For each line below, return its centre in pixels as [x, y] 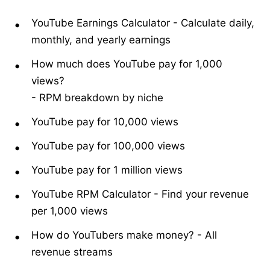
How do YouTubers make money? [113, 235]
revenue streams [72, 252]
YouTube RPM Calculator [91, 194]
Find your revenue [205, 194]
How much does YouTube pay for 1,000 [127, 64]
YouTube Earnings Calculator [101, 23]
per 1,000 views [70, 211]
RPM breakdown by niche [101, 97]
